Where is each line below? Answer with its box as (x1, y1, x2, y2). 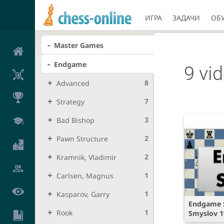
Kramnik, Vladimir (56, 152, 117, 162)
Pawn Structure (56, 133, 108, 143)
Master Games (54, 40, 104, 50)
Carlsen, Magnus (56, 170, 114, 180)
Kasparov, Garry (56, 189, 110, 199)
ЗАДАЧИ (172, 12, 200, 22)
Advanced (56, 78, 90, 88)
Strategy (56, 96, 85, 106)
